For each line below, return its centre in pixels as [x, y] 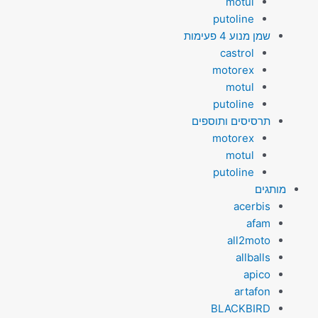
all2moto [248, 240]
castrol [237, 53]
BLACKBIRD [240, 308]
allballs [253, 257]
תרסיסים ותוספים [231, 121]
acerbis [252, 206]
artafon [252, 291]
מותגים [270, 189]
